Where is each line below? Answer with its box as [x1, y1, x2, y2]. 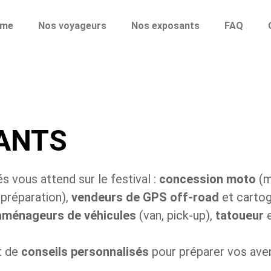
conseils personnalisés [21, 244, 149, 259]
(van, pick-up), [136, 207, 215, 223]
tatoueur [215, 207, 264, 223]
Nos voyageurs [38, 20, 107, 31]
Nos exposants [131, 20, 200, 31]
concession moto [159, 171, 256, 186]
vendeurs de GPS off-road [71, 189, 219, 204]
